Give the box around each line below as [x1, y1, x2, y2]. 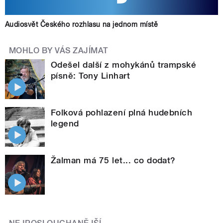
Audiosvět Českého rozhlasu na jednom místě [5, 20, 158, 28]
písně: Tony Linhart [51, 70, 130, 81]
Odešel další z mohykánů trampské [51, 59, 197, 70]
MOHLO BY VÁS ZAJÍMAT [9, 45, 109, 55]
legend [51, 118, 79, 128]
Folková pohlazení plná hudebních [51, 107, 193, 117]
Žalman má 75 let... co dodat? [51, 155, 176, 165]
